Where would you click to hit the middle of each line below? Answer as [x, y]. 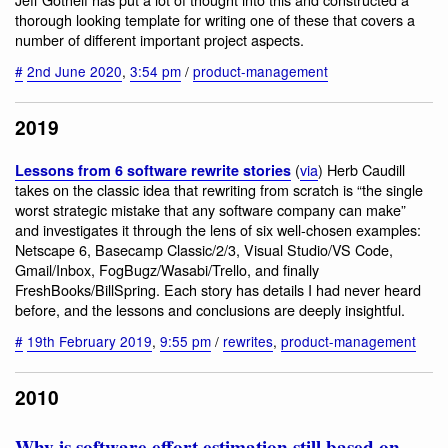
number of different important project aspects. [159, 40]
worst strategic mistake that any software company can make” [210, 210]
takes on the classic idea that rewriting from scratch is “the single [219, 190]
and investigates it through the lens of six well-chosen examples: [218, 230]
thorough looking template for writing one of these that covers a [215, 20]
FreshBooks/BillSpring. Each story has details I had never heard [218, 290]
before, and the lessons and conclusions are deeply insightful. [210, 310]
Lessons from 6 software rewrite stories [153, 170]
